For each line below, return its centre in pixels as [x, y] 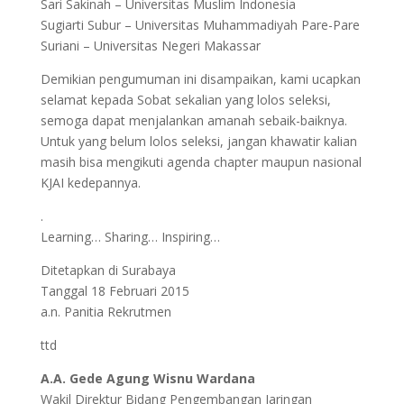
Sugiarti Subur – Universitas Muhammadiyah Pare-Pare [200, 25]
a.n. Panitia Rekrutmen [106, 312]
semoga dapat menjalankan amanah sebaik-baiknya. [193, 120]
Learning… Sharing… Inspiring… [130, 237]
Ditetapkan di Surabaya [108, 270]
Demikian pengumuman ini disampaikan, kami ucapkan [200, 79]
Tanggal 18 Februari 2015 [115, 291]
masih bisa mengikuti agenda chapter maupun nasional [201, 162]
